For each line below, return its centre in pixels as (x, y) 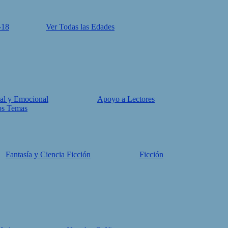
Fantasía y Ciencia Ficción (48, 154)
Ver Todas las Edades (80, 27)
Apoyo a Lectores (126, 99)
